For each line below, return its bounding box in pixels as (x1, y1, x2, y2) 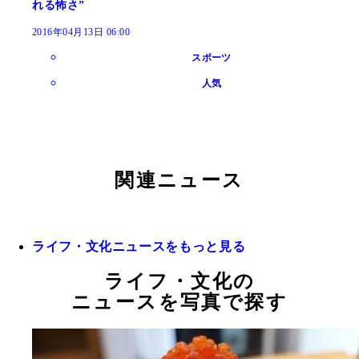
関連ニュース (115, 170, 244, 192)
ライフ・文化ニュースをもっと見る (32, 240, 246, 254)
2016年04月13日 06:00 (32, 26, 131, 38)
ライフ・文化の (103, 271, 256, 292)
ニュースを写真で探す (71, 292, 288, 313)
